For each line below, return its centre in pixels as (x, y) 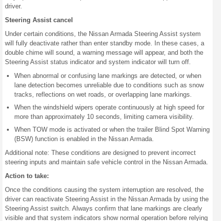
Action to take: (27, 176)
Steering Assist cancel (39, 20)
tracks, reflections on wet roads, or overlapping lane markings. (103, 94)
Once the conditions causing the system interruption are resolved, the (104, 190)
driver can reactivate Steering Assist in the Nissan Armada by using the (107, 199)
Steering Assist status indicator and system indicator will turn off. (98, 62)
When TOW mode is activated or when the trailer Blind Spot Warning (112, 129)
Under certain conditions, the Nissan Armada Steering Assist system (103, 34)
